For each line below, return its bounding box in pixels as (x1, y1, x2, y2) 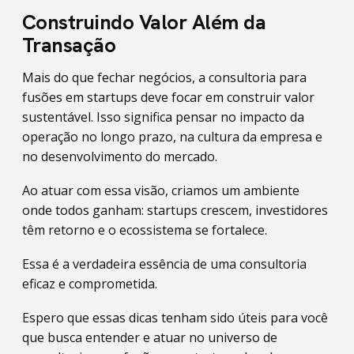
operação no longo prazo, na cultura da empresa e (22, 128, 322, 145)
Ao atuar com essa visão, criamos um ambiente (22, 182, 299, 199)
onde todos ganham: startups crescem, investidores (22, 201, 328, 219)
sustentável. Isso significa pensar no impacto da (22, 108, 304, 126)
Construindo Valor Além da (22, 9, 266, 36)
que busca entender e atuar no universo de (22, 329, 277, 346)
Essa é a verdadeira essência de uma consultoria (22, 255, 307, 273)
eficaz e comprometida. (22, 275, 157, 292)
